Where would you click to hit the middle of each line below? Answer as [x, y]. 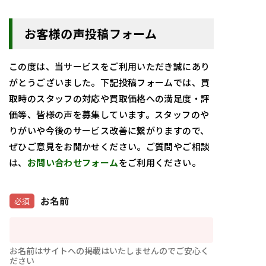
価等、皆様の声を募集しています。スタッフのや [109, 114]
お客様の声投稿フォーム [91, 33]
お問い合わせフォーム [73, 162]
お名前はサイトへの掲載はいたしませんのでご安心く [109, 250]
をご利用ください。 [159, 162]
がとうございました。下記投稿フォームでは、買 [110, 82]
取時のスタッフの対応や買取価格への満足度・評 [110, 98]
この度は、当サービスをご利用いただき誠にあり [110, 66]
